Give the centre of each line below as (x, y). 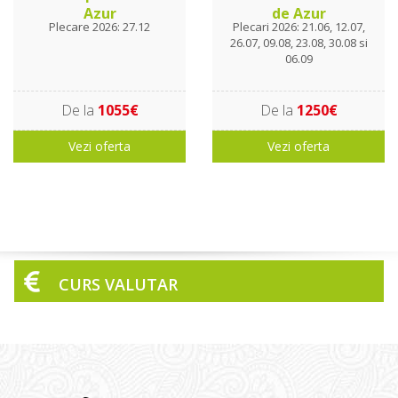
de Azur (298, 14)
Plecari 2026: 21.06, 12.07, (298, 27)
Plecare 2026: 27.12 (99, 27)
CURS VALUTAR (118, 285)
